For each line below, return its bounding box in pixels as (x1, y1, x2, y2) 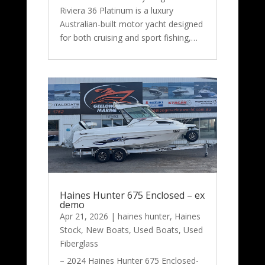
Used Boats (133, 224, 179, 236)
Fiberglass (59, 238, 98, 250)
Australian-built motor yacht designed (59, 18, 203, 30)
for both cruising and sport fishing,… (59, 32, 198, 44)
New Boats (85, 224, 129, 236)
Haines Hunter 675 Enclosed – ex (59, 189, 205, 202)
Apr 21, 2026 (59, 211, 108, 222)
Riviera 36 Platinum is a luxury (59, 5, 173, 17)
